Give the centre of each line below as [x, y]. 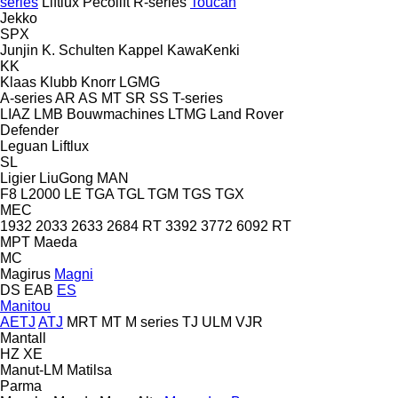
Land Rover [247, 114]
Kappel [141, 50]
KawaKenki [203, 50]
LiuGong [66, 178]
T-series [198, 98]
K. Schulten [78, 50]
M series [152, 322]
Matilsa [89, 370]
